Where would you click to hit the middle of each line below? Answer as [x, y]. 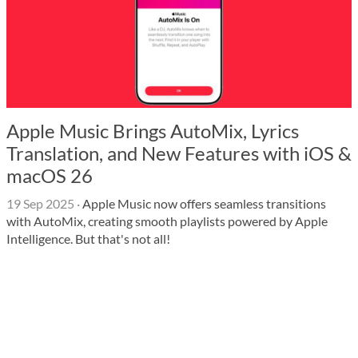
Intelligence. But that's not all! [88, 239]
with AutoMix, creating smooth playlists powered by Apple [167, 221]
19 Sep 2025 [40, 203]
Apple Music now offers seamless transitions [203, 203]
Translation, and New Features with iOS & [179, 153]
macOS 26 [50, 175]
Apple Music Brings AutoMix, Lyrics [153, 131]
